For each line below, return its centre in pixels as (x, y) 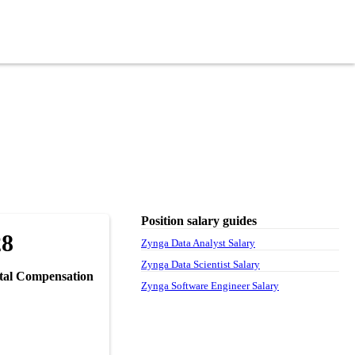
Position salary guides (199, 220)
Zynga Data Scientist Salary (200, 264)
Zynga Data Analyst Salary (198, 242)
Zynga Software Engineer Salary (210, 285)
